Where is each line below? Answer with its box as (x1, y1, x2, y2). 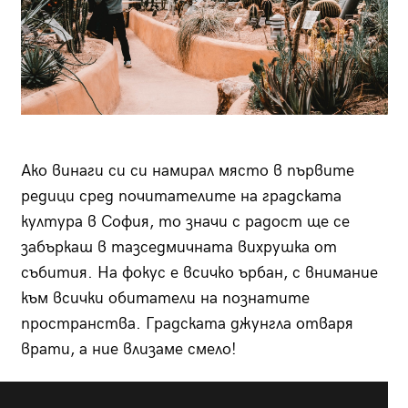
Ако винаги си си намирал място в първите (20, 161, 354, 181)
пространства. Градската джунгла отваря (20, 314, 353, 334)
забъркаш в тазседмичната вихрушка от (20, 238, 337, 258)
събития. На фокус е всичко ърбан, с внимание (20, 263, 378, 283)
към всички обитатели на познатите (20, 289, 310, 309)
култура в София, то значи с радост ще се (20, 212, 350, 232)
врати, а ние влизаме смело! (20, 340, 237, 360)
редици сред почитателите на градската (20, 187, 342, 207)
